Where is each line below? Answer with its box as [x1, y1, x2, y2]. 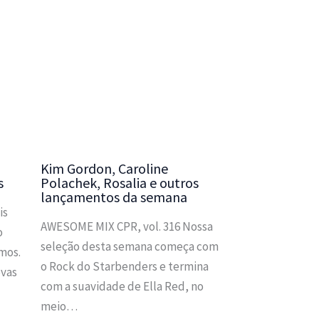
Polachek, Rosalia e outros [40, 173, 199, 192]
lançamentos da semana [40, 187, 187, 206]
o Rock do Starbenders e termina [40, 258, 209, 274]
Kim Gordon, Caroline [40, 159, 168, 177]
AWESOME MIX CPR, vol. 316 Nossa [40, 218, 213, 234]
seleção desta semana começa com [40, 238, 219, 254]
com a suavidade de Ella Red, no [40, 278, 204, 294]
